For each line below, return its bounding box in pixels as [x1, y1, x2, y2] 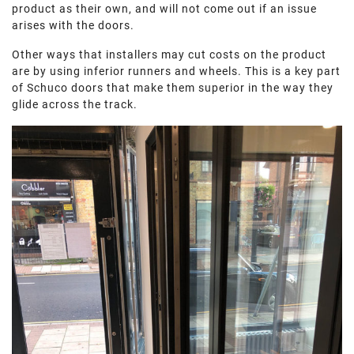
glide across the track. [12, 98, 137, 111]
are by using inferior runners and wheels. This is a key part [12, 65, 341, 78]
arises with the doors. [12, 19, 134, 32]
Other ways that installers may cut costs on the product [12, 48, 326, 62]
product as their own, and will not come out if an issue [12, 2, 317, 16]
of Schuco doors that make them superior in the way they [12, 81, 333, 95]
